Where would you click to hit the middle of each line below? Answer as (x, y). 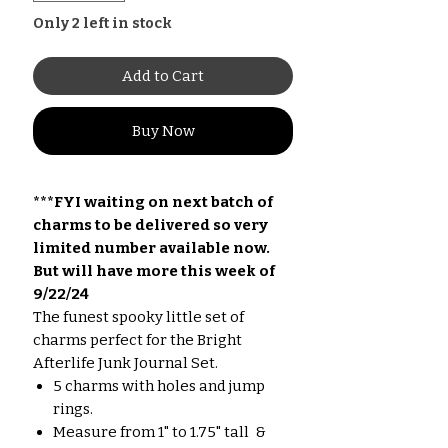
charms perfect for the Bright (137, 339)
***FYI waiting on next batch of (153, 201)
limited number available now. (151, 247)
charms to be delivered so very (150, 224)
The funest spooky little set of (138, 316)
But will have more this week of (154, 270)
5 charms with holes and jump (159, 385)
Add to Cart (163, 75)
